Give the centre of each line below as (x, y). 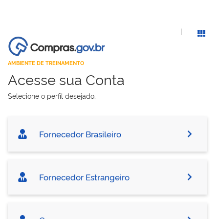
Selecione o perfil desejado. (52, 96)
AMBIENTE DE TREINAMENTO (46, 63)
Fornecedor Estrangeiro (83, 177)
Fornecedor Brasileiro (79, 134)
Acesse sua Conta (66, 79)
